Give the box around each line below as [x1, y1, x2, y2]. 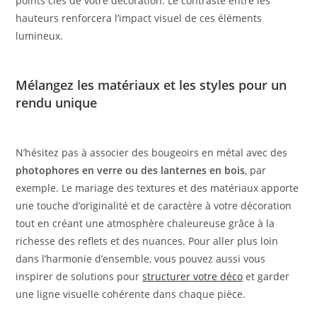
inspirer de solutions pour [16, 270, 143, 284]
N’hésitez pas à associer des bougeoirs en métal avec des [16, 146, 288, 160]
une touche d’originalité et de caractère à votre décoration [16, 199, 292, 213]
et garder [243, 270, 290, 284]
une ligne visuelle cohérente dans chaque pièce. [16, 287, 246, 301]
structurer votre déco [142, 270, 243, 284]
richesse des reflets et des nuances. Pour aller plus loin [16, 234, 279, 248]
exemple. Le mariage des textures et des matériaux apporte [16, 181, 299, 195]
